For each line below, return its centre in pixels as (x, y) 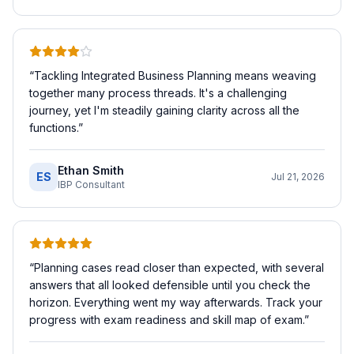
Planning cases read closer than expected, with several (179, 267)
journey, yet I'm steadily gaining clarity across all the (164, 110)
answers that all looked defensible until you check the (170, 285)
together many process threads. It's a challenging (158, 93)
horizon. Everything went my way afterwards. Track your (176, 302)
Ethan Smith (91, 170)
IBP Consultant (91, 185)
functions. (54, 128)
